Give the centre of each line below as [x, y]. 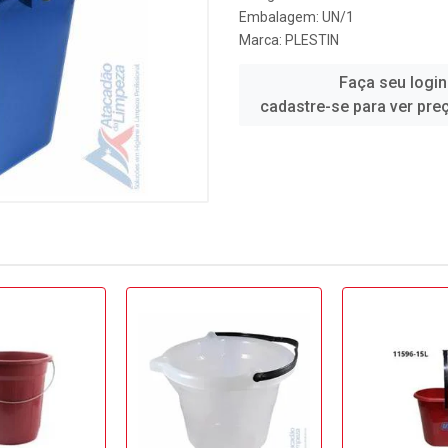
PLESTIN [312, 40]
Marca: [262, 40]
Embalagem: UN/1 [296, 17]
